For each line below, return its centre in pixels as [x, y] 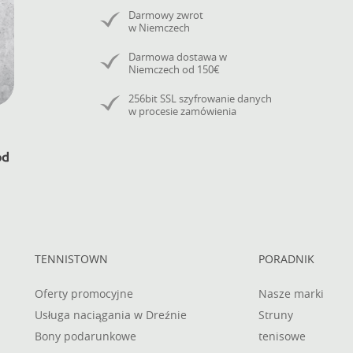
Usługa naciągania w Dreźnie [111, 315]
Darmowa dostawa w [178, 57]
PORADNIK [286, 259]
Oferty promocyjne [84, 294]
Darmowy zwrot [166, 15]
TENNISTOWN [71, 259]
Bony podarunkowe [85, 336]
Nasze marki [291, 294]
